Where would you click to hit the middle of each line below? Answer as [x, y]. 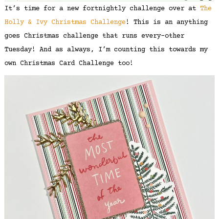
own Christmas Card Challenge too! [69, 63]
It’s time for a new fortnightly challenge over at [102, 9]
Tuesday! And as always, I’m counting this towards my [106, 50]
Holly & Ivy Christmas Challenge [65, 22]
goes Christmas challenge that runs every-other [94, 36]
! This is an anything [166, 22]
